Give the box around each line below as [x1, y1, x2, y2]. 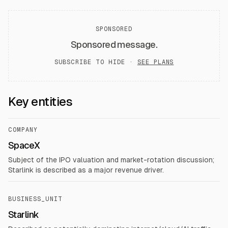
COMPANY [8, 126, 38, 133]
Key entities [8, 95, 73, 108]
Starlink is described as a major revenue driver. [8, 166, 164, 174]
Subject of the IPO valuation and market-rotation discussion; [8, 156, 214, 164]
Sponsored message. [70, 39, 158, 50]
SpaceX [8, 140, 40, 151]
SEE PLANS [137, 59, 174, 66]
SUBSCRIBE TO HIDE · [54, 59, 133, 66]
